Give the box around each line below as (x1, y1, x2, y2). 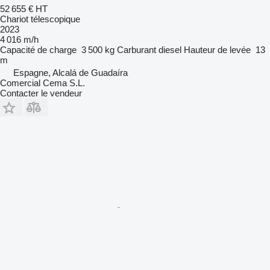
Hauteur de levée (184, 44, 251, 55)
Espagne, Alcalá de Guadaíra (13, 67, 128, 78)
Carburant (117, 44, 156, 55)
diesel (159, 44, 181, 55)
